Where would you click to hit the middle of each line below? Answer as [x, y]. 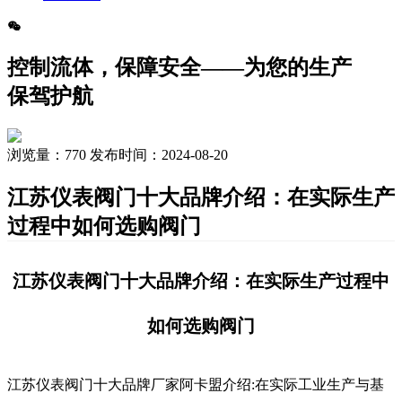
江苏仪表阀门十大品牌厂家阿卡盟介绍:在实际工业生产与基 [196, 384]
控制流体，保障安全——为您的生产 [179, 67]
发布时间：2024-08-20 [157, 154]
